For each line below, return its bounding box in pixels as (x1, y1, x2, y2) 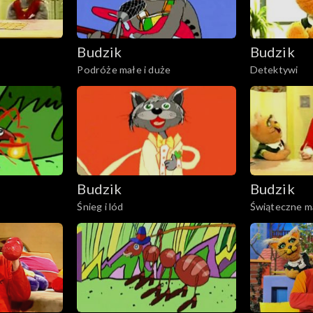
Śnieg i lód (77, 201, 124, 213)
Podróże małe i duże (77, 64, 171, 76)
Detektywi (249, 64, 298, 76)
